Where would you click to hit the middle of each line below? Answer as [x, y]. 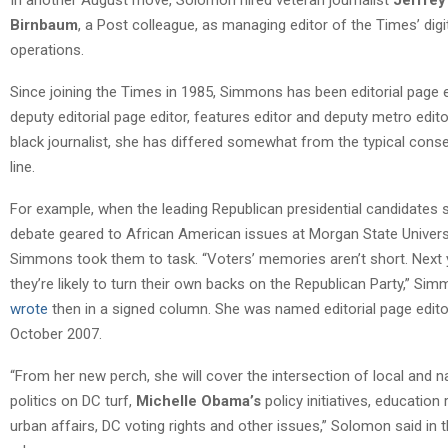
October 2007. [56, 333]
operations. [47, 49]
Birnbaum [44, 24]
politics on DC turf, [73, 400]
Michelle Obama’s [198, 400]
